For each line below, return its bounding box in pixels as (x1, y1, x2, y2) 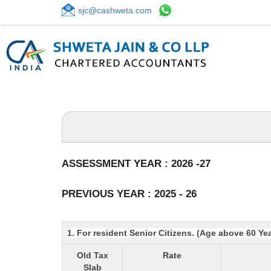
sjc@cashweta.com (78, 5, 152, 15)
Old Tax (76, 250, 108, 260)
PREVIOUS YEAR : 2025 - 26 (62, 188, 197, 200)
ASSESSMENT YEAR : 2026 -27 (62, 158, 211, 169)
